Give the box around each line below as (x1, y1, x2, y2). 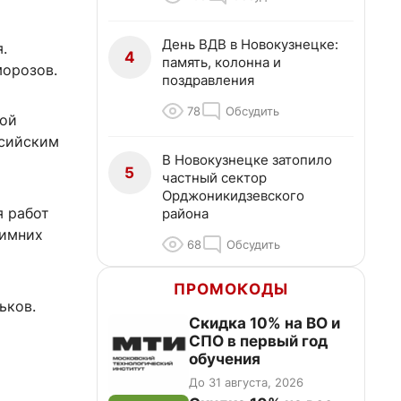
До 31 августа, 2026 (189, 375, 303, 389)
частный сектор (162, 169, 267, 186)
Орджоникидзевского (162, 187, 304, 204)
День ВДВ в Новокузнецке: (162, 36, 338, 53)
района (162, 205, 209, 222)
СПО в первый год (189, 332, 328, 350)
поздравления (162, 72, 254, 89)
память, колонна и (162, 54, 281, 71)
